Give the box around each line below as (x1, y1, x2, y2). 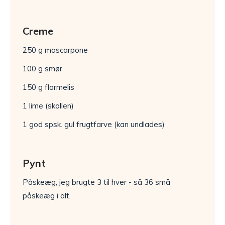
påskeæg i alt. (23, 191, 71, 200)
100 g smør (23, 64, 62, 73)
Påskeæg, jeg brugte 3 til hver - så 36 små (23, 177, 170, 187)
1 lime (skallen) (23, 101, 74, 110)
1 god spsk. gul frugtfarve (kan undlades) (23, 120, 165, 129)
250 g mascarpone (23, 45, 88, 55)
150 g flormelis (23, 82, 74, 92)
